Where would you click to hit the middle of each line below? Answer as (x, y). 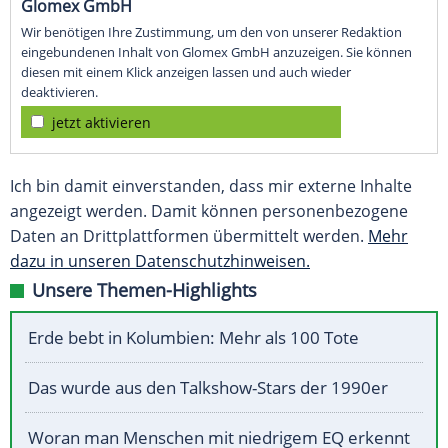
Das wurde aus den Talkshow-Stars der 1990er (208, 388)
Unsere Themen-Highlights (144, 290)
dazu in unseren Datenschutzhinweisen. (160, 261)
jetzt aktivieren (101, 123)
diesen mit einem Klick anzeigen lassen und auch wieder (186, 72)
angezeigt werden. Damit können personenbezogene (209, 211)
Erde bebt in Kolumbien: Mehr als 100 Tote (193, 338)
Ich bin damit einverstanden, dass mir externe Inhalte (211, 186)
